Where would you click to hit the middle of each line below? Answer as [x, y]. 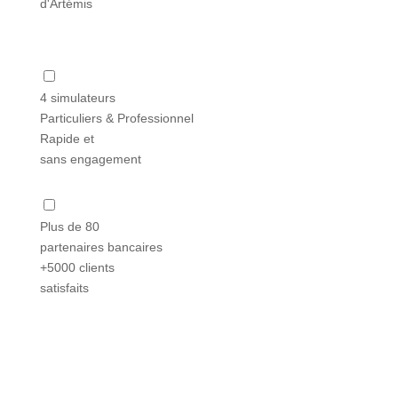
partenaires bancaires [101, 247]
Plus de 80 [69, 226]
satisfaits [64, 287]
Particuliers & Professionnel [116, 118]
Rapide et [67, 138]
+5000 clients [77, 267]
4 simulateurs [77, 97]
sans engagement [90, 159]
